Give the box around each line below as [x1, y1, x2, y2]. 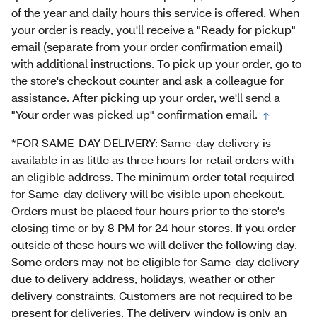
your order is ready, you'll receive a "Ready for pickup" [11, 22, 296, 38]
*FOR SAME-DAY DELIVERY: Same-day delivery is [11, 135, 271, 151]
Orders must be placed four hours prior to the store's [11, 203, 285, 219]
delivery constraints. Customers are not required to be [11, 288, 292, 304]
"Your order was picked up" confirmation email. [11, 107, 258, 122]
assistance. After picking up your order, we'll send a [11, 90, 280, 105]
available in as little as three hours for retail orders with [11, 152, 294, 168]
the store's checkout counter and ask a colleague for [11, 73, 284, 88]
